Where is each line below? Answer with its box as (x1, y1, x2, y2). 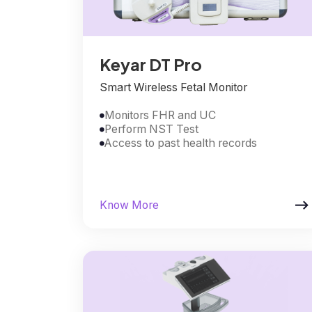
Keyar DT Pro (99, 53, 202, 75)
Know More (99, 198, 159, 212)
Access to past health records (104, 136, 257, 150)
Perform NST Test (104, 122, 198, 136)
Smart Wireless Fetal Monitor (99, 80, 247, 94)
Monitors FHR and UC (104, 108, 216, 122)
